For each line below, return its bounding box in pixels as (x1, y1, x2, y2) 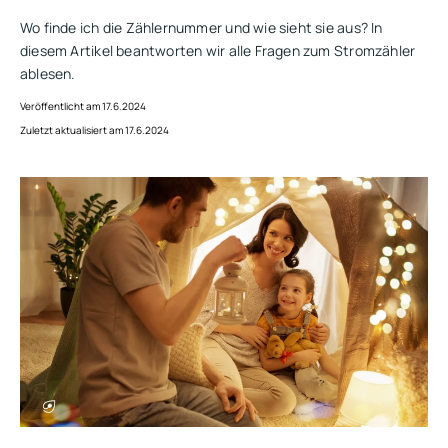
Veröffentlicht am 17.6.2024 (20, 98, 146, 113)
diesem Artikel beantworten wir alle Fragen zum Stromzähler (20, 40, 416, 60)
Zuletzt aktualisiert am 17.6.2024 (20, 122, 169, 137)
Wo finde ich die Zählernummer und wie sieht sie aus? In (20, 17, 383, 37)
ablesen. (20, 63, 76, 83)
